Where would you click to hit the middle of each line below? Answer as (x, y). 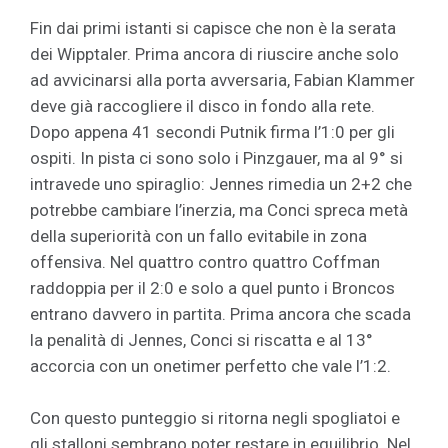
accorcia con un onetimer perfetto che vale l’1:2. (210, 365)
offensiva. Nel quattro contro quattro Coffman (205, 261)
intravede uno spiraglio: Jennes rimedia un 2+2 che (221, 183)
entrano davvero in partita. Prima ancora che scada (220, 313)
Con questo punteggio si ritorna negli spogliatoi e (215, 417)
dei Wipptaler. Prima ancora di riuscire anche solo (214, 53)
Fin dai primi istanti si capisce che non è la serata (213, 27)
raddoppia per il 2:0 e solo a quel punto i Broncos (212, 287)
